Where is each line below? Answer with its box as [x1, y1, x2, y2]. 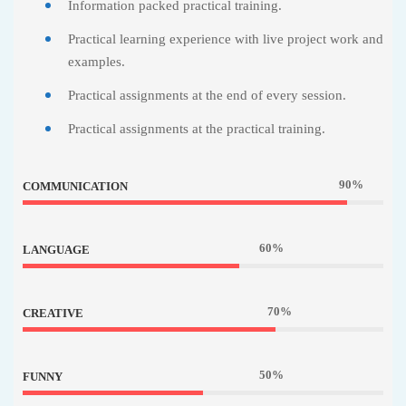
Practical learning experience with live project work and [68, 32, 383, 47]
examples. [68, 54, 125, 70]
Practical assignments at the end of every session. [68, 88, 346, 103]
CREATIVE [23, 306, 83, 321]
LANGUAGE [23, 243, 90, 257]
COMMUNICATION [23, 179, 128, 194]
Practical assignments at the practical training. [68, 121, 325, 137]
